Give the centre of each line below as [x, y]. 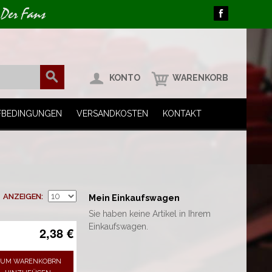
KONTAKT [182, 114]
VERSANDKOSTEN [112, 114]
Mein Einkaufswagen [134, 198]
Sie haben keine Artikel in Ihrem [150, 214]
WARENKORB [200, 78]
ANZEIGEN [22, 196]
